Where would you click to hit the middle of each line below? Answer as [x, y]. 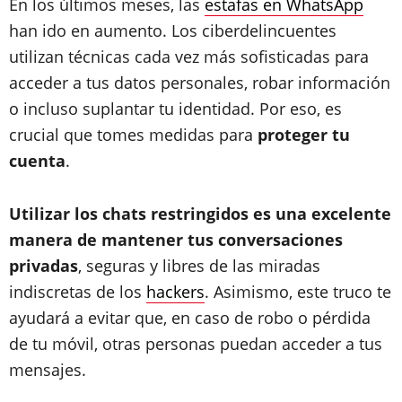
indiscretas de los [78, 292]
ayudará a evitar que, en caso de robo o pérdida [190, 318]
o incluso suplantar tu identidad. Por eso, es [175, 109]
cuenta [37, 161]
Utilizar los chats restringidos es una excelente [200, 214]
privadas [44, 266]
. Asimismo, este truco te [298, 292]
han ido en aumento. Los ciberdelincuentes [173, 31]
